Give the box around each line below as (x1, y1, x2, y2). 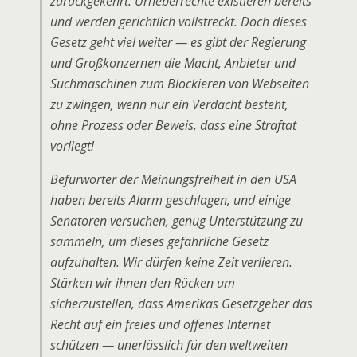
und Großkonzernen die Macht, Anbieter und (50, 54, 296, 72)
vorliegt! (50, 137, 94, 155)
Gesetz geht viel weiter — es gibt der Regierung (50, 33, 306, 51)
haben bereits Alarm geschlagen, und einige (50, 191, 291, 209)
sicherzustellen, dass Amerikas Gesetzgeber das (50, 295, 312, 312)
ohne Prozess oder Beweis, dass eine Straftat (50, 116, 296, 134)
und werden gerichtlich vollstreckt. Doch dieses (50, 13, 307, 30)
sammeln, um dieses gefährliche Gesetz (50, 233, 269, 250)
